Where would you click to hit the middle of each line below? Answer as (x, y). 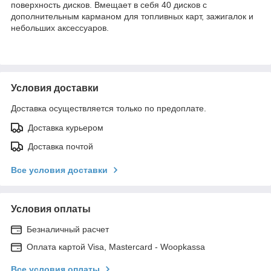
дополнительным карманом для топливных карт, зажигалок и (132, 16)
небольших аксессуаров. (60, 28)
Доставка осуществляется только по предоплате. (109, 108)
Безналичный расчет (68, 229)
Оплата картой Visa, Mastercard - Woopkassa (116, 247)
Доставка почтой (60, 146)
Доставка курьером (66, 127)
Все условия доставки (59, 170)
